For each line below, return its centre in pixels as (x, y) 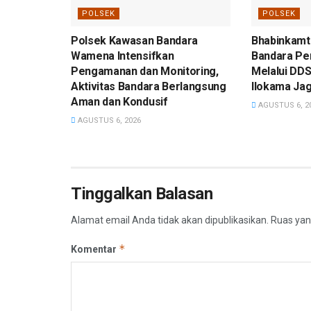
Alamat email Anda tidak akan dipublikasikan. (170, 220)
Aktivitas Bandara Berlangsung (149, 87)
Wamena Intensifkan (123, 56)
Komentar (95, 250)
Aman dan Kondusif (119, 102)
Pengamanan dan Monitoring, (145, 72)
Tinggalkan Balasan (142, 194)
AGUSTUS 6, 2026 (108, 121)
